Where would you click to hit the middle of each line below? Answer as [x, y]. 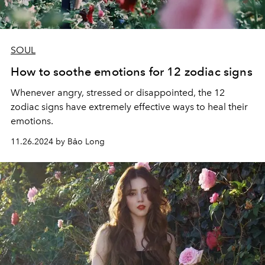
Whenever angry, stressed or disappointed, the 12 [118, 93]
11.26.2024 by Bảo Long [58, 142]
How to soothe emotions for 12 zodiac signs [132, 72]
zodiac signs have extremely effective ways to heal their [129, 107]
